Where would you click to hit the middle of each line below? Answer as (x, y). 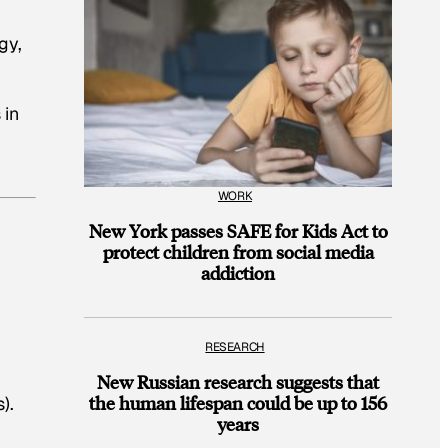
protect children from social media (238, 251)
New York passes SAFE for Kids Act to (238, 230)
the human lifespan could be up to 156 (238, 403)
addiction (238, 272)
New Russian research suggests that (238, 382)
